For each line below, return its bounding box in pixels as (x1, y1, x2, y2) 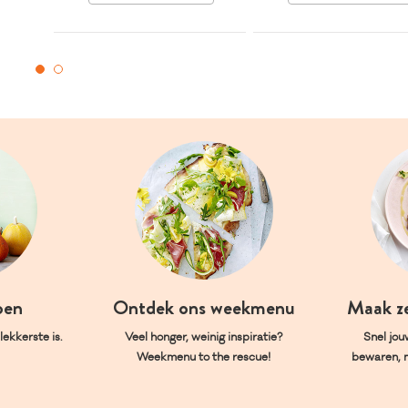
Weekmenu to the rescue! (137, 349, 271, 364)
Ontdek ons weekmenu (112, 292, 295, 322)
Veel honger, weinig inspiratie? (125, 329, 283, 344)
